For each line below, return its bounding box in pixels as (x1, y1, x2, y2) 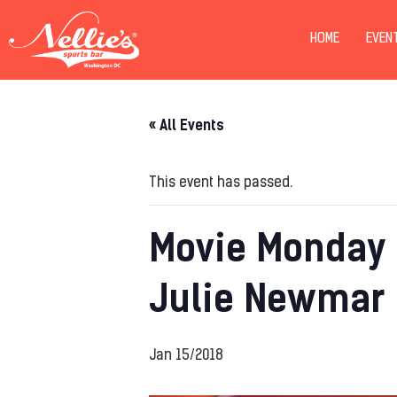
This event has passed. (149, 176, 292, 191)
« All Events (149, 117, 224, 134)
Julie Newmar (149, 276, 385, 322)
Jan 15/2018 (149, 349, 223, 363)
